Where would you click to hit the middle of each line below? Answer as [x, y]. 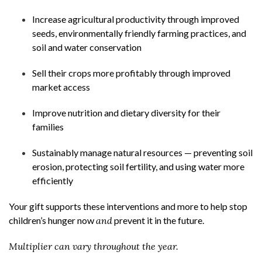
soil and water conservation [89, 47]
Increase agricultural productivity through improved [136, 19]
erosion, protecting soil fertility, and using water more [138, 166]
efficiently [54, 180]
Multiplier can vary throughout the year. [94, 246]
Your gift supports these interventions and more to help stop [128, 206]
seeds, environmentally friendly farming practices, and [139, 33]
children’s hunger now [52, 220]
